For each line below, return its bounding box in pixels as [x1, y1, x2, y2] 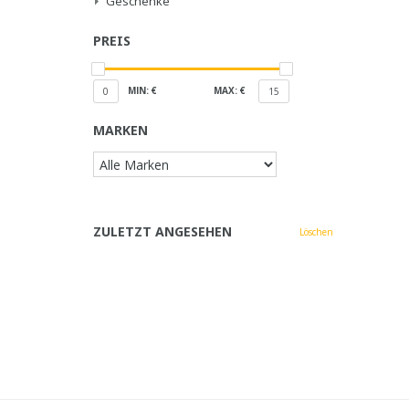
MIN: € [128, 84, 157, 97]
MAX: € [213, 84, 246, 97]
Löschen [299, 225, 333, 238]
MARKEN [93, 121, 148, 139]
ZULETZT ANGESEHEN [93, 223, 232, 240]
